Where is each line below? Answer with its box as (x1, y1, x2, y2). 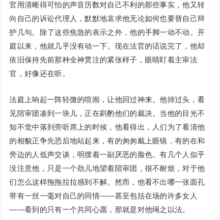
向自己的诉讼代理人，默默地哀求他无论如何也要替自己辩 (9, 14, 205, 23)
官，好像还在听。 (9, 69, 70, 78)
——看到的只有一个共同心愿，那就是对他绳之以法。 (9, 205, 190, 214)
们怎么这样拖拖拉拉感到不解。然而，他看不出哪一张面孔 (9, 178, 205, 187)
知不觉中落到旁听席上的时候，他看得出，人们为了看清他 (9, 123, 205, 132)
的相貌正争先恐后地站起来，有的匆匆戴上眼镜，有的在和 (9, 137, 205, 145)
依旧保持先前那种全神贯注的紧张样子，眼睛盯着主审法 (9, 55, 197, 64)
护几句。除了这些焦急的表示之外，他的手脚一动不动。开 (9, 28, 205, 37)
